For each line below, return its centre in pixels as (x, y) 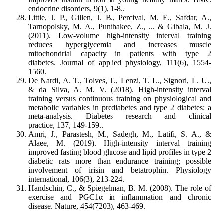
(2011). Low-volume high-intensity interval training (120, 36)
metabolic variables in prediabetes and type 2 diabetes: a (120, 108)
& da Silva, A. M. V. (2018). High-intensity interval (120, 90)
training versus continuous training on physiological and (120, 99)
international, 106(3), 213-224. (76, 179)
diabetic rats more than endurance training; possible (120, 161)
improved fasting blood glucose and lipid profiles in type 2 (120, 152)
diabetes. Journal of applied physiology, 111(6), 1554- (120, 63)
